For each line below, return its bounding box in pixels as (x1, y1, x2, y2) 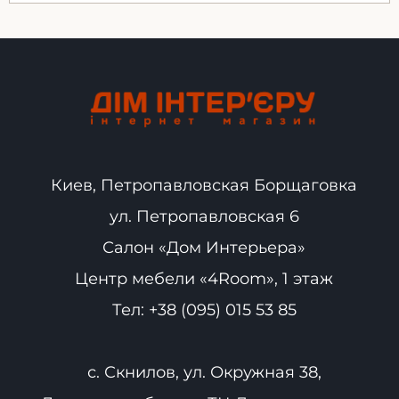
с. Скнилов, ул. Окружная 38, (86, 362, 322, 382)
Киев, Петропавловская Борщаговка (51, 175, 357, 195)
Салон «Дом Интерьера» (102, 237, 305, 257)
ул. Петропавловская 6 (109, 206, 299, 226)
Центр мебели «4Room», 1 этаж (75, 268, 333, 289)
